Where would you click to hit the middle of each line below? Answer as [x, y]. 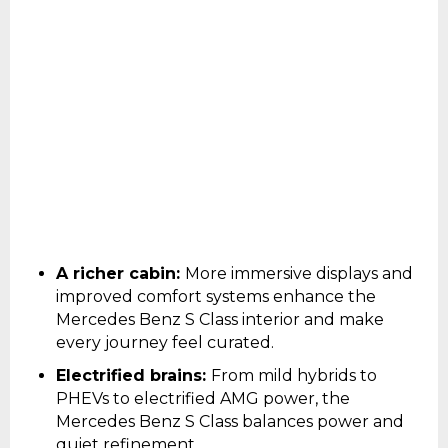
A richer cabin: [120, 273]
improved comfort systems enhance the [216, 296]
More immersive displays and [299, 273]
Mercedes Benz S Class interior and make [220, 319]
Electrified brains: [133, 375]
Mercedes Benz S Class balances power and [230, 421]
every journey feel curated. [165, 342]
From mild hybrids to [294, 375]
